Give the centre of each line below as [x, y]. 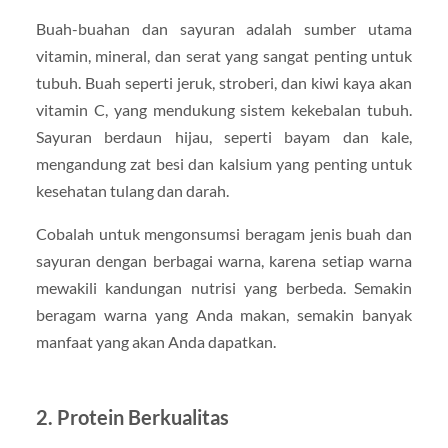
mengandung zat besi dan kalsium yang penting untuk [224, 163]
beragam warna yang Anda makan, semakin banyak [224, 314]
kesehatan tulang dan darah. [132, 190]
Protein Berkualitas [142, 417]
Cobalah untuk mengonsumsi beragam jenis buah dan [224, 233]
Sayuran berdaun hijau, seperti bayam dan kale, [224, 136]
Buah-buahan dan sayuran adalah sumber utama [224, 28]
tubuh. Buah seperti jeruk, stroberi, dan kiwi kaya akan [224, 82]
